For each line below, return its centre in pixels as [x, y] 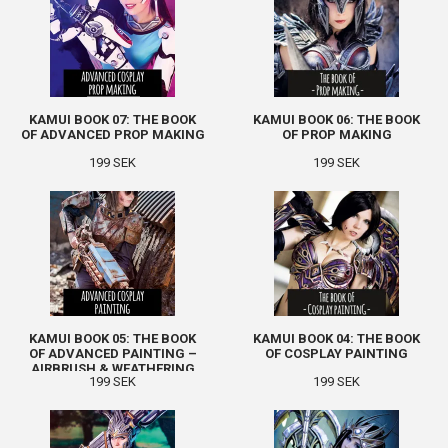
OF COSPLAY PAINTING [336, 353]
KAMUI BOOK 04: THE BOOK [336, 338]
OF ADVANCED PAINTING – [112, 353]
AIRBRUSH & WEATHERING [112, 368]
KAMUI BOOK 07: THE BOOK [112, 119]
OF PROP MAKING [336, 134]
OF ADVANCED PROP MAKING [112, 134]
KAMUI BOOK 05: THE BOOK [112, 338]
